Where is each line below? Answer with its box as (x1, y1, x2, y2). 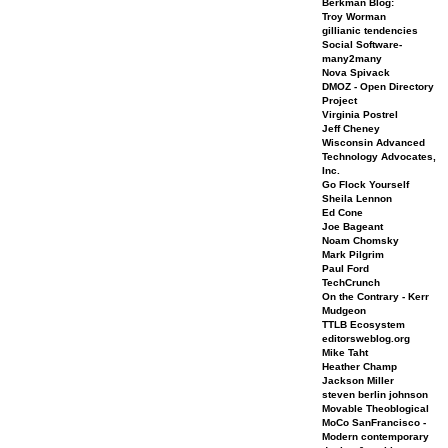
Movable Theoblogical (322, 403, 429, 414)
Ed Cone (322, 207, 363, 218)
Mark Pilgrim (322, 249, 384, 260)
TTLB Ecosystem (322, 319, 405, 330)
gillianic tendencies (322, 25, 418, 36)
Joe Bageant (322, 221, 383, 232)
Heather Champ (322, 361, 397, 372)
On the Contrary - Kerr (322, 291, 429, 302)
